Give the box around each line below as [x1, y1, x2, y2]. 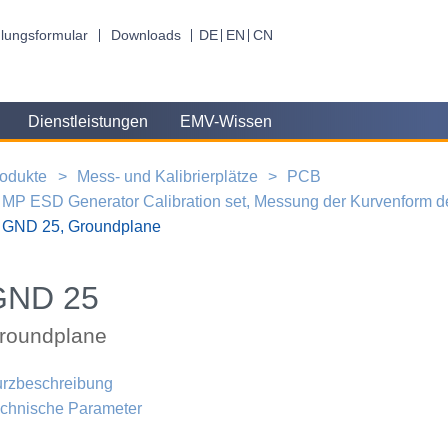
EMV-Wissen [180, 113, 273, 131]
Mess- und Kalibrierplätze [76, 167, 258, 185]
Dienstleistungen [27, 113, 148, 131]
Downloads [110, 27, 181, 43]
